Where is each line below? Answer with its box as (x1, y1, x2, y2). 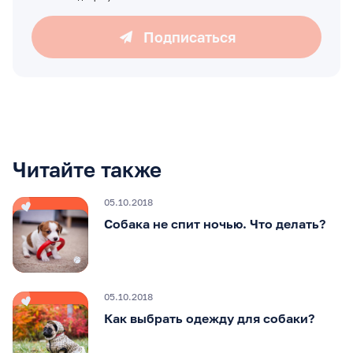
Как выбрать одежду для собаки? (104, 310, 314, 326)
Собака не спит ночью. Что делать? (104, 215, 325, 232)
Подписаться (143, 28, 236, 46)
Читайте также (13, 157, 162, 182)
